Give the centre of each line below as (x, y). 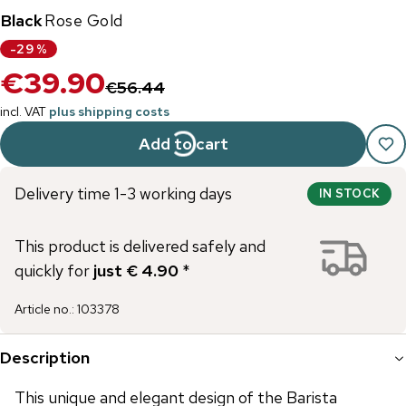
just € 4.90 (136, 271)
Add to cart (183, 144)
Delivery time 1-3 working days (123, 193)
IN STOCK (349, 193)
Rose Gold (84, 20)
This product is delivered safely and (140, 246)
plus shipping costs (109, 111)
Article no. (43, 309)
